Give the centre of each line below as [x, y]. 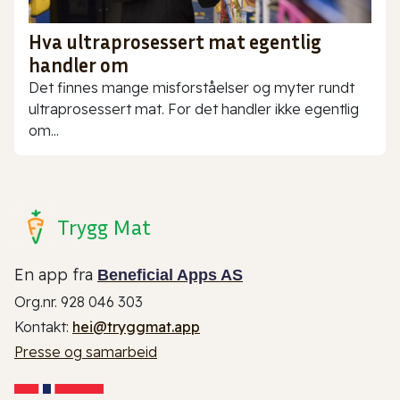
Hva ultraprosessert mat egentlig [175, 42]
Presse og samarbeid [86, 351]
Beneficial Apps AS [170, 275]
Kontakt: [43, 326]
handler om [79, 65]
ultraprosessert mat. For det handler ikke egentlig [194, 108]
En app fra [56, 274]
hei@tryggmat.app [136, 326]
